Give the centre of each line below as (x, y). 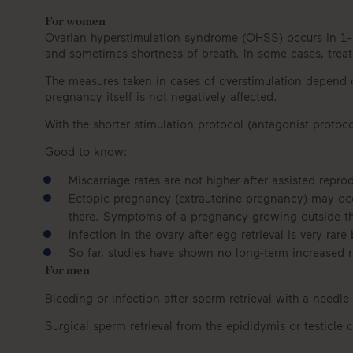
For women (75, 21)
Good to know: (86, 151)
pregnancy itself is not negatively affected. (161, 96)
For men (67, 270)
